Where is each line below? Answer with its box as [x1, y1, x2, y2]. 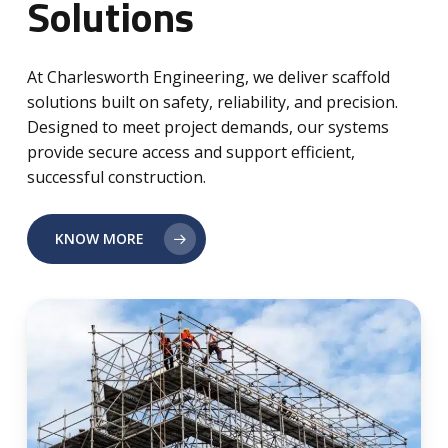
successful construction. [27, 166, 207, 189]
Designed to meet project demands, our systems [27, 116, 390, 139]
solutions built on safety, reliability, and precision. [27, 91, 399, 114]
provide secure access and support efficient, [27, 141, 356, 164]
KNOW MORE [55, 229, 145, 249]
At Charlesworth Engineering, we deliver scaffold [27, 66, 391, 89]
